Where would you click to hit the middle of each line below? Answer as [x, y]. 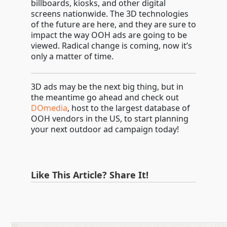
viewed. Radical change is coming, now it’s [111, 46]
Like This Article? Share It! [89, 175]
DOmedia [49, 108]
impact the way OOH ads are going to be [109, 35]
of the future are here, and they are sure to [113, 24]
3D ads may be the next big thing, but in [107, 87]
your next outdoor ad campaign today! [105, 129]
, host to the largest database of [128, 108]
